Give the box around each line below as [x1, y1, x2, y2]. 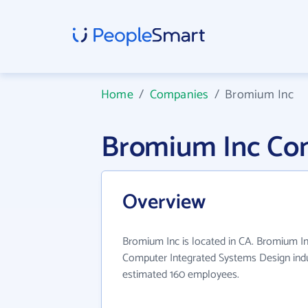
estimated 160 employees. [122, 265, 239, 284]
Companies [149, 85, 209, 105]
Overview [122, 186, 206, 219]
